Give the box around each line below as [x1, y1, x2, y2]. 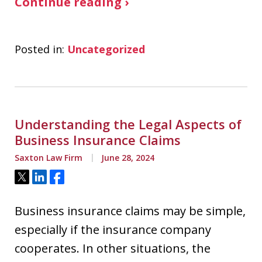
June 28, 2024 [99, 152, 154, 163]
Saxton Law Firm [15, 152, 82, 163]
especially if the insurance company [15, 222, 211, 237]
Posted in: [15, 42, 64, 56]
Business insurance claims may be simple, [15, 203, 246, 219]
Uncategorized [67, 42, 145, 56]
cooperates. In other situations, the [15, 240, 211, 256]
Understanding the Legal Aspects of [15, 115, 242, 133]
